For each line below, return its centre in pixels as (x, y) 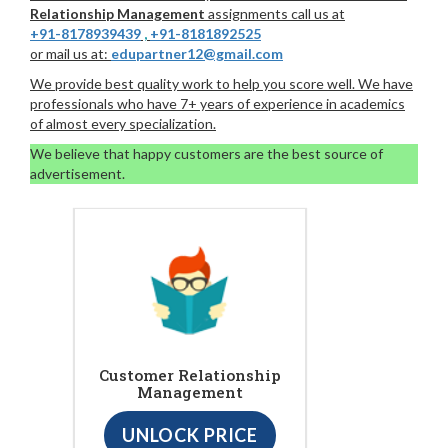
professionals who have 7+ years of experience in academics (217, 103)
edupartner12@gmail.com (197, 53)
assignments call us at (275, 13)
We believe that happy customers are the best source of (206, 153)
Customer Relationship (190, 375)
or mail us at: (70, 53)
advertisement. (77, 173)
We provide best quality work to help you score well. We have (221, 83)
